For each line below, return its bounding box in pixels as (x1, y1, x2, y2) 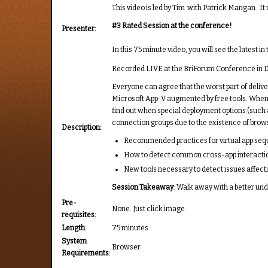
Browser (112, 243, 141, 252)
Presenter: (62, 25, 97, 33)
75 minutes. (112, 224, 151, 233)
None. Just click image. (112, 205, 187, 214)
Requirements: (62, 249, 111, 258)
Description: (62, 123, 102, 132)
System (62, 237, 87, 246)
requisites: (62, 211, 97, 220)
